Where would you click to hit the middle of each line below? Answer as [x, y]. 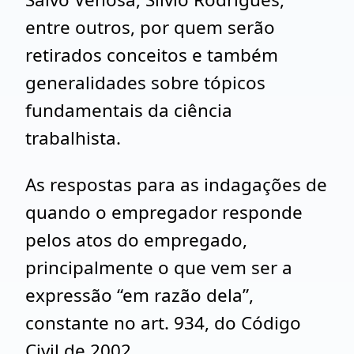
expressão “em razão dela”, [139, 295]
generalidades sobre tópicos [145, 83]
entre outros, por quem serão [150, 27]
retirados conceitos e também [152, 55]
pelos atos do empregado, [136, 240]
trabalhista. [73, 138]
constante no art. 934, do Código [163, 323]
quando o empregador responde [164, 212]
